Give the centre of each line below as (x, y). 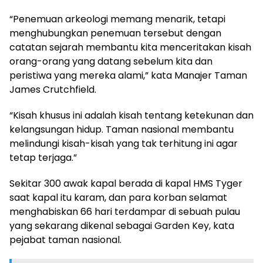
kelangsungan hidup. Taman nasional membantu (122, 129)
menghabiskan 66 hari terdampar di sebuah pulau (125, 211)
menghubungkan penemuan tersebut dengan (115, 33)
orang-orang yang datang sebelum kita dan (111, 61)
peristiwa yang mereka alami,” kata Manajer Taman (128, 75)
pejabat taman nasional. (65, 240)
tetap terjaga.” (43, 157)
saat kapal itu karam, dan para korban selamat (118, 197)
